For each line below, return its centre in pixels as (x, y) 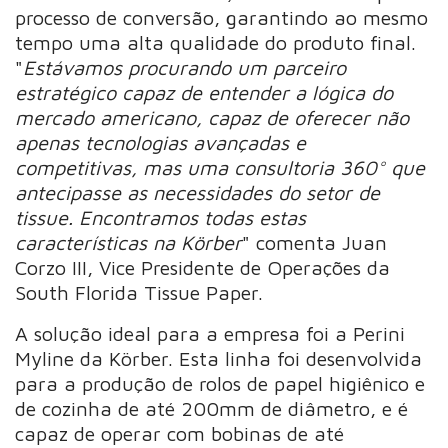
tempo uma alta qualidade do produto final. (216, 43)
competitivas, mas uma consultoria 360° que (220, 168)
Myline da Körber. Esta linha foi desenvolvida (219, 359)
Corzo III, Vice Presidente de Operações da (203, 268)
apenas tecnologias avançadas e (161, 143)
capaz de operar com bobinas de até (180, 434)
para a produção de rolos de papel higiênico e (220, 384)
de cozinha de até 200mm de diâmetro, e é (212, 409)
